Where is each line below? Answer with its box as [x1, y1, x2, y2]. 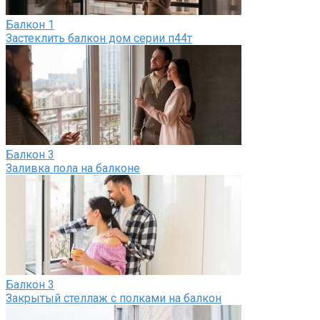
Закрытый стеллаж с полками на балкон [6, 291, 221, 305]
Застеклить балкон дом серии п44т [6, 31, 192, 45]
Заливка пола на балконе [6, 161, 140, 175]
